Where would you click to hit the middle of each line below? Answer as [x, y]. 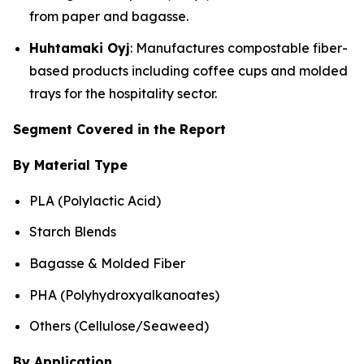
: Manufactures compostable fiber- [239, 48]
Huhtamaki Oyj [80, 48]
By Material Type [70, 165]
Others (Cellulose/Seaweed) [119, 326]
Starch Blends [73, 232]
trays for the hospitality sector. [123, 93]
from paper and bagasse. [109, 16]
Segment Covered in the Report [119, 129]
